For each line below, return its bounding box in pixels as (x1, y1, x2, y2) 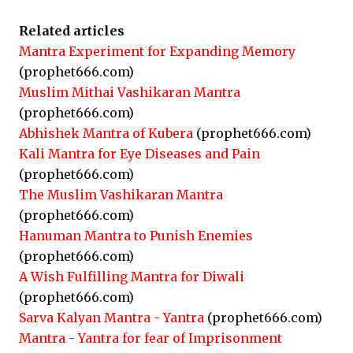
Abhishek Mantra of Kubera (19, 125, 193, 141)
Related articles (19, 23, 124, 39)
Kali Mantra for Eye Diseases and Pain (19, 146, 260, 162)
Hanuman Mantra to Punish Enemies (19, 228, 253, 243)
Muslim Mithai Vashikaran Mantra (19, 84, 240, 100)
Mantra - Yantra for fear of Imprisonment (19, 330, 282, 346)
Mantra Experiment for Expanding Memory (19, 43, 295, 59)
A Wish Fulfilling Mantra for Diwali (19, 269, 244, 284)
